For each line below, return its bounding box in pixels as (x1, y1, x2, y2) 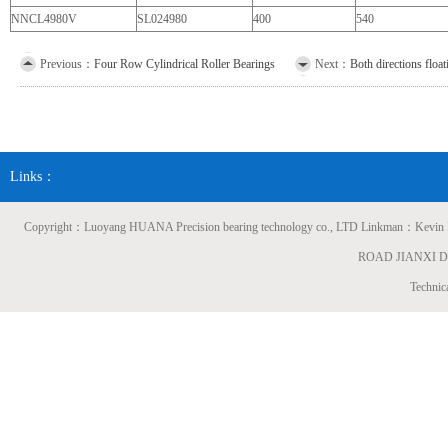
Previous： (40, 57, 94, 71)
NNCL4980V (11, 12, 77, 26)
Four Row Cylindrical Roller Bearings (94, 57, 275, 71)
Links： (10, 169, 56, 184)
